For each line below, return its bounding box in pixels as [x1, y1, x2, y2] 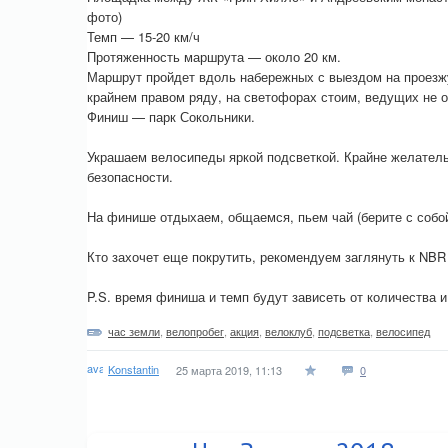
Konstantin [108, 360, 159, 377]
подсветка [318, 323, 370, 339]
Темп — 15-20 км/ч [87, 27, 200, 46]
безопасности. [87, 167, 173, 186]
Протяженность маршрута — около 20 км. [87, 47, 341, 66]
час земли [108, 323, 160, 339]
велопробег [166, 323, 224, 339]
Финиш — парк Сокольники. [87, 107, 255, 126]
